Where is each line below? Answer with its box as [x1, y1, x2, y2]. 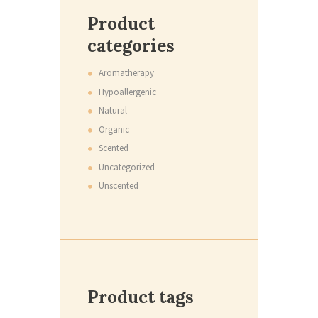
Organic [98, 123, 129, 136]
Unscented [98, 180, 138, 192]
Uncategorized [98, 160, 155, 173]
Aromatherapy [98, 67, 154, 79]
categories [87, 35, 175, 57]
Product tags [87, 286, 194, 309]
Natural [98, 104, 127, 117]
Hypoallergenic [98, 85, 156, 98]
